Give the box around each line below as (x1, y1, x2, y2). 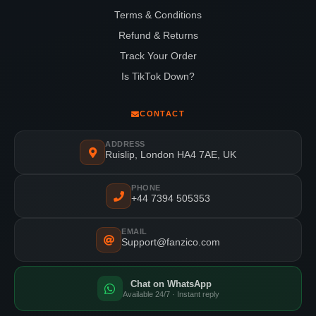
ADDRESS (105, 140, 145, 148)
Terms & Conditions (114, 10, 202, 20)
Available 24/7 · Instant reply (122, 290, 219, 298)
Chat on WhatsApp (130, 279, 212, 289)
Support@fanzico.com (121, 237, 220, 248)
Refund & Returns (118, 30, 198, 41)
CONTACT (140, 109, 186, 118)
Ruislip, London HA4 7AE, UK (105, 150, 236, 160)
